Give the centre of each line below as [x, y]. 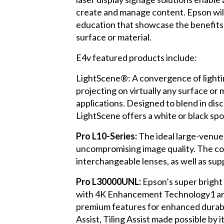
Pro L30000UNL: [108, 182]
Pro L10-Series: [106, 136]
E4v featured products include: [136, 58]
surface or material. [114, 37]
